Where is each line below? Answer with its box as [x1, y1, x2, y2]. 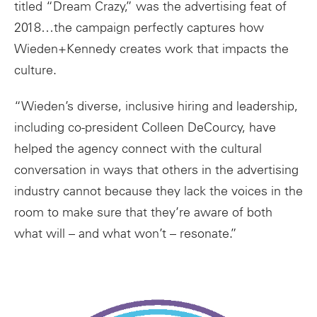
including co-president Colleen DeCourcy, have [14, 120, 276, 136]
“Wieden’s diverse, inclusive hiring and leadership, [14, 98, 298, 115]
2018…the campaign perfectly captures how [14, 19, 264, 35]
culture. [14, 62, 57, 78]
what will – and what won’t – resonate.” [14, 226, 237, 242]
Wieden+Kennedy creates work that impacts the [14, 40, 289, 57]
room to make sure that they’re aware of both [14, 204, 272, 221]
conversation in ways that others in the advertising [14, 162, 299, 178]
